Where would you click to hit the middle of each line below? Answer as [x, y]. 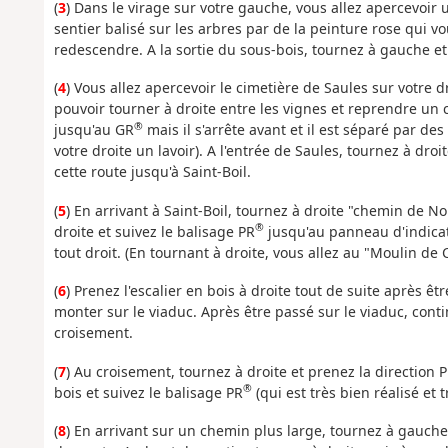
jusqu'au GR [93, 130]
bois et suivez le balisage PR [148, 392]
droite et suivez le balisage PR [154, 231]
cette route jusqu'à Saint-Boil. [152, 172]
